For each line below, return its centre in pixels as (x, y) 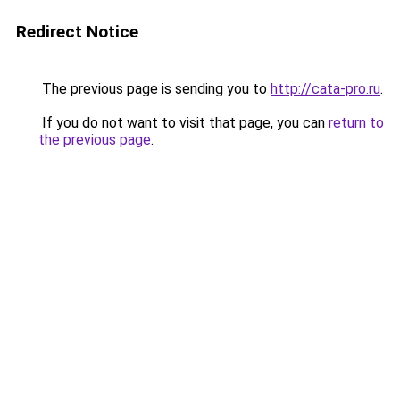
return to (356, 123)
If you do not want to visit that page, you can (183, 123)
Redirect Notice (77, 32)
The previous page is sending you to (154, 89)
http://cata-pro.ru (325, 89)
